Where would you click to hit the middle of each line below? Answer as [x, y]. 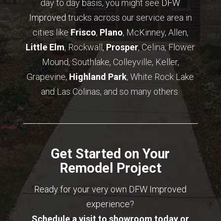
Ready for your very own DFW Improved [110, 189]
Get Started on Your [110, 154]
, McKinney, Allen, [155, 33]
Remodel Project [110, 168]
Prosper [122, 47]
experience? [110, 204]
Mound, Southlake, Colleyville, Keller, [110, 62]
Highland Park [98, 77]
